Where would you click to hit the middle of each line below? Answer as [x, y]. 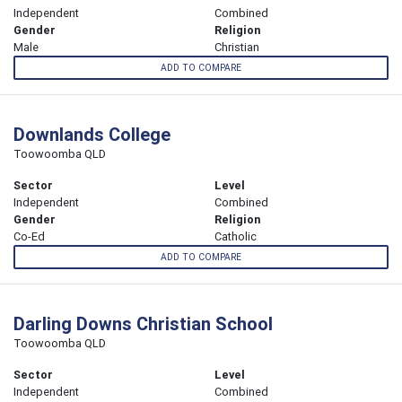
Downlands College [92, 135]
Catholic [236, 237]
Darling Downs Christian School [143, 324]
